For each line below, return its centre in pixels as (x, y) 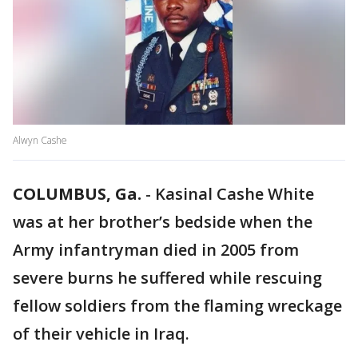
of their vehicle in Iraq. (101, 334)
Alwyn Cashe (40, 141)
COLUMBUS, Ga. (77, 194)
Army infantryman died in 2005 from (156, 250)
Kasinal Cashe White (235, 194)
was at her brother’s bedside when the (163, 222)
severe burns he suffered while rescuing (167, 278)
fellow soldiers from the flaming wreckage (177, 306)
